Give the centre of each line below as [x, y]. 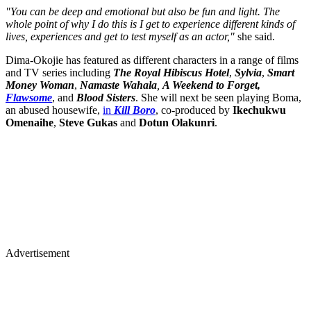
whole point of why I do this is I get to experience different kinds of [150, 24]
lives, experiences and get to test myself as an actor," [121, 36]
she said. [256, 36]
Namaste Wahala [118, 85]
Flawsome [29, 97]
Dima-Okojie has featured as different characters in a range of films [152, 60]
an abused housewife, [54, 110]
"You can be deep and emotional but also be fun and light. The [143, 11]
